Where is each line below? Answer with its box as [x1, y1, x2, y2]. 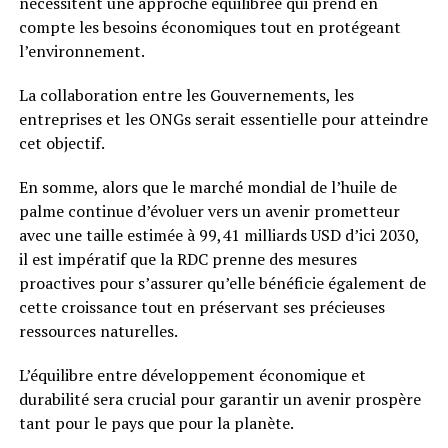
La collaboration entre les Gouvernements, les [18, 84, 354, 106]
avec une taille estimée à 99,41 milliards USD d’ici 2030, [18, 224, 419, 246]
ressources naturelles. [18, 320, 178, 342]
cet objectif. [18, 132, 105, 154]
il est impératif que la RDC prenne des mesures [18, 248, 357, 270]
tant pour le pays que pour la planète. [18, 412, 294, 434]
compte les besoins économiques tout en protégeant [18, 16, 401, 38]
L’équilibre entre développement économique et [18, 364, 366, 386]
